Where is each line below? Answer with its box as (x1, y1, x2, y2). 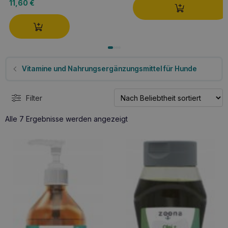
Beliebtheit (127, 123, 163, 132)
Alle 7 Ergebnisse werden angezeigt (5, 114, 128, 123)
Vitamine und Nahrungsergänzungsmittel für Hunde (21, 64, 197, 73)
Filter (26, 93, 42, 102)
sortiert (127, 132, 151, 141)
